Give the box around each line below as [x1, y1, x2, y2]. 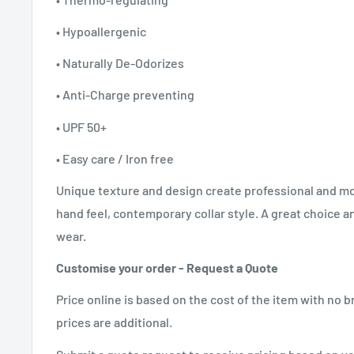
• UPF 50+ [56, 119, 109, 134]
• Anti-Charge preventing [56, 87, 197, 103]
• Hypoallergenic [56, 24, 149, 40]
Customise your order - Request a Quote [56, 260, 278, 276]
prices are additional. [56, 314, 172, 330]
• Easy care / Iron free [56, 150, 174, 166]
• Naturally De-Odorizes [56, 55, 186, 71]
